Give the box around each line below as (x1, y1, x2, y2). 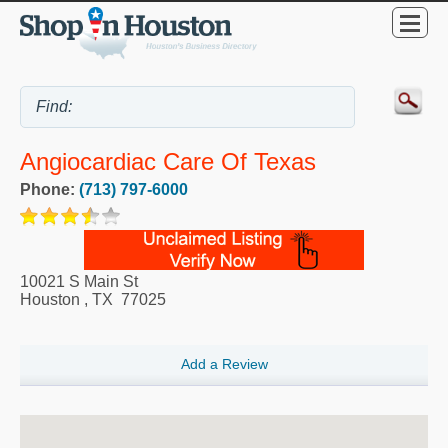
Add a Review (180, 356, 268, 373)
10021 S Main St (20, 273, 138, 291)
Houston (20, 291, 80, 309)
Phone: (20, 181, 79, 199)
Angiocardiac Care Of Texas (20, 148, 316, 176)
